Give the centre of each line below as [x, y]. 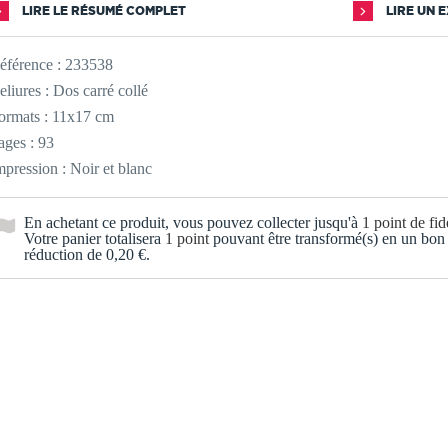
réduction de [65, 254]
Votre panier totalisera [94, 238]
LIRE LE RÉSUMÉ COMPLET [102, 10]
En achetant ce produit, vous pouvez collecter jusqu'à [193, 222]
